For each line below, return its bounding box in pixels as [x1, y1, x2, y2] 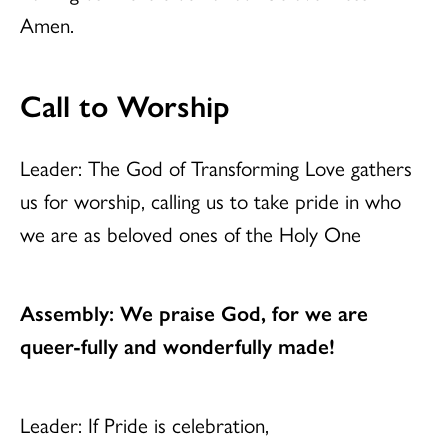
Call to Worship [20, 83, 230, 127]
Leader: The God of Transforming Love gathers [20, 152, 412, 183]
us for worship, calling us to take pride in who [20, 185, 401, 216]
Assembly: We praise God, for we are [20, 297, 368, 328]
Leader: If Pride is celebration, [20, 409, 269, 440]
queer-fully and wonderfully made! [20, 330, 335, 361]
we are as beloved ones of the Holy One [20, 218, 361, 249]
